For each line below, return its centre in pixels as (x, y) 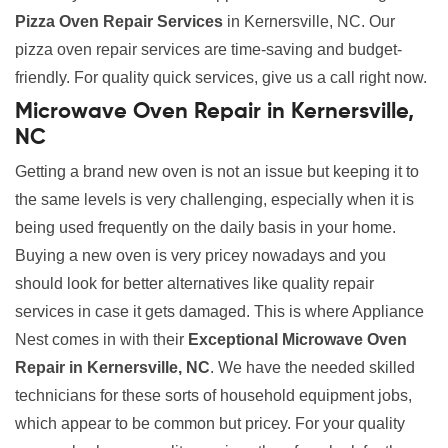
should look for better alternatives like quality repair (194, 284)
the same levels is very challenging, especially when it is (214, 200)
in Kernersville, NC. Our (309, 22)
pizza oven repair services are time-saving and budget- (208, 50)
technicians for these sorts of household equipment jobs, (213, 396)
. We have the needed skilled (312, 368)
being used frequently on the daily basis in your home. (205, 228)
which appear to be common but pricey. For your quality (210, 424)
